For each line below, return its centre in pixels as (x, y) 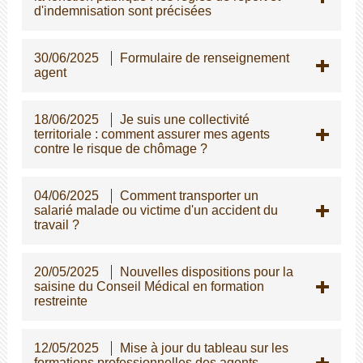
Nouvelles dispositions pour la (206, 271)
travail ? (56, 224)
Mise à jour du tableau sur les (204, 348)
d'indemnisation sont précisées (122, 11)
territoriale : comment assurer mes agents (152, 134)
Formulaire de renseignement (204, 58)
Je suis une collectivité (184, 119)
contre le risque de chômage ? (120, 148)
